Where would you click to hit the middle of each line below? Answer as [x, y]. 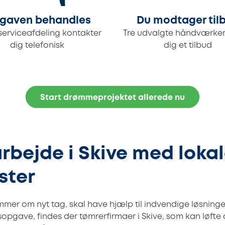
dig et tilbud [188, 46]
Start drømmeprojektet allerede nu [113, 98]
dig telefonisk [37, 46]
